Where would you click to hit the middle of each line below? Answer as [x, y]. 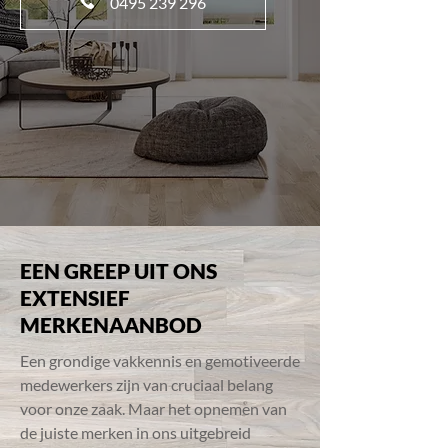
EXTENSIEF [75, 297]
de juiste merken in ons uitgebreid [135, 432]
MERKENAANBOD [111, 324]
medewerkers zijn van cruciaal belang [146, 384]
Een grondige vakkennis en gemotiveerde [160, 360]
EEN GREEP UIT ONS [118, 270]
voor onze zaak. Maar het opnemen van [153, 408]
